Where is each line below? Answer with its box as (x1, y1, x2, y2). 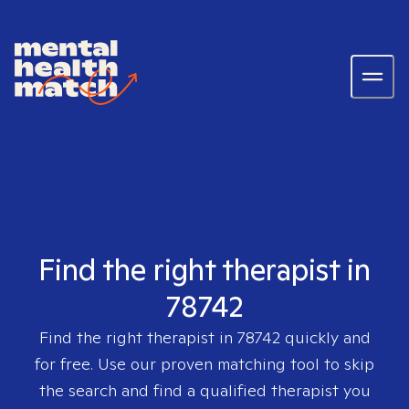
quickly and (279, 327, 371, 348)
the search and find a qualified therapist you (38, 380, 371, 401)
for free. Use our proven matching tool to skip (35, 353, 374, 374)
